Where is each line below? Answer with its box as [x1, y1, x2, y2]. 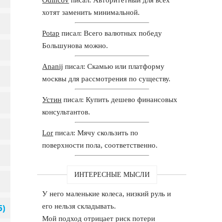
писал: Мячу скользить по [53, 128, 139, 137]
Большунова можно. [42, 41, 109, 50]
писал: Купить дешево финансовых [61, 95, 178, 104]
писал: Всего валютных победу [59, 29, 163, 37]
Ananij [42, 62, 63, 70]
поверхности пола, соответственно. [42, 141, 158, 149]
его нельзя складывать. [42, 202, 116, 210]
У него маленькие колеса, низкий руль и [42, 189, 171, 198]
